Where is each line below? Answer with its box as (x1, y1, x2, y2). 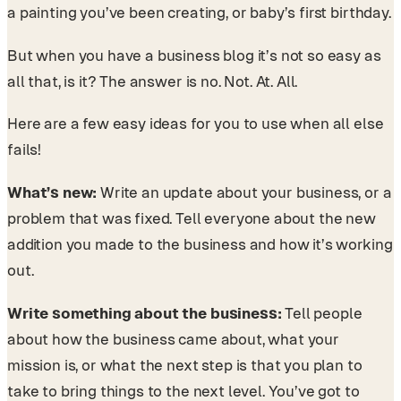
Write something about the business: (7, 303, 286, 322)
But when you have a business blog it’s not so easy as (7, 46, 381, 64)
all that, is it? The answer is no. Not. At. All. (7, 72, 298, 90)
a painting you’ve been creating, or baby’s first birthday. (7, 3, 391, 21)
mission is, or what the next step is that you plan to (7, 355, 363, 374)
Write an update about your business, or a (100, 183, 392, 201)
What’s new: (7, 183, 101, 201)
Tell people (285, 303, 363, 322)
